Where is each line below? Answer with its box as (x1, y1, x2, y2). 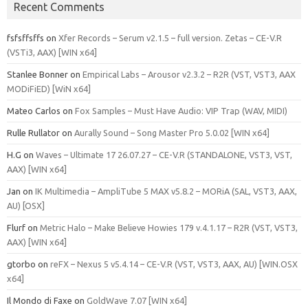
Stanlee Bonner (7, 69, 68, 79)
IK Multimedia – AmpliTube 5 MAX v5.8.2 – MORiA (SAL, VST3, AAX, (35, 186, 297, 196)
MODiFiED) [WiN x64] (7, 83, 91, 93)
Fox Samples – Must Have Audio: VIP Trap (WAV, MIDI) (75, 105, 287, 115)
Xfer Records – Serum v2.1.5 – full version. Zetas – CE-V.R (58, 32, 282, 43)
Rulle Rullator (7, 127, 60, 137)
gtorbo (7, 258, 36, 269)
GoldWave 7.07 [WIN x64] (87, 295, 187, 305)
